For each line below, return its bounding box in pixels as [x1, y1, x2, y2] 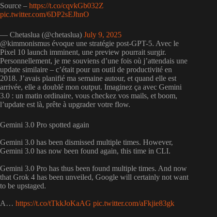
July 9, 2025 [84, 31, 122, 39]
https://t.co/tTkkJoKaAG [15, 199, 91, 208]
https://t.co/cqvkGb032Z [29, 1, 104, 10]
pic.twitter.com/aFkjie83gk [93, 199, 174, 208]
